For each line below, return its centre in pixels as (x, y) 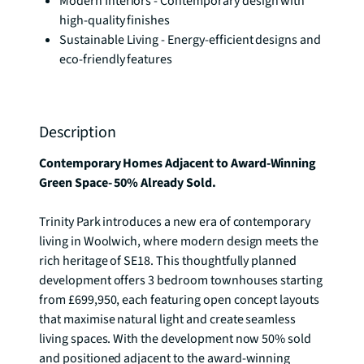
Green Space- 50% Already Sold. (128, 183)
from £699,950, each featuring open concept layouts (179, 300)
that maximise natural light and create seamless (168, 319)
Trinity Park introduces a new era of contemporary (175, 222)
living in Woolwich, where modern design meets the (179, 241)
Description (78, 132)
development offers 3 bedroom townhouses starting (181, 280)
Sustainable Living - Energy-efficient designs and (191, 40)
